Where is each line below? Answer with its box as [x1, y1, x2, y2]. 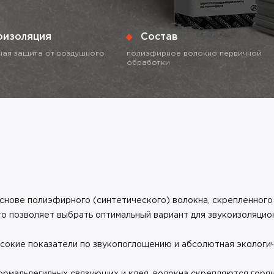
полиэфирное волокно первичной [127, 50, 262, 57]
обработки [127, 59, 170, 66]
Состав [141, 32, 179, 42]
